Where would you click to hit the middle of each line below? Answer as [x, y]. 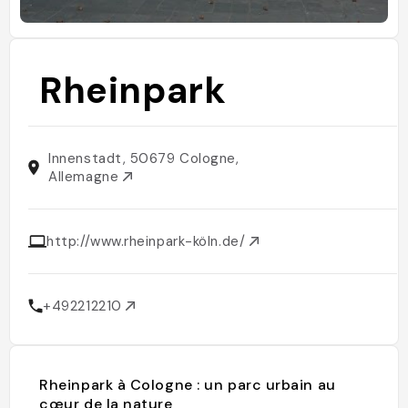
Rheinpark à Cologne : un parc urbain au [188, 385]
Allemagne [86, 177]
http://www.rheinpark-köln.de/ [148, 241]
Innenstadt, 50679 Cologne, [144, 158]
